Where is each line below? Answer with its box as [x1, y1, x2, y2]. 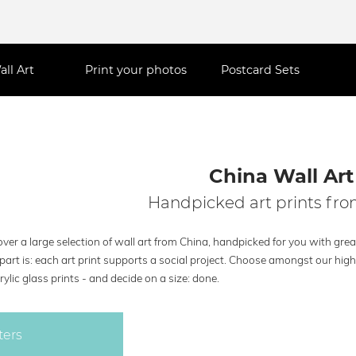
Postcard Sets [221, 63, 300, 77]
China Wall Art [208, 164, 354, 188]
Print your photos [85, 63, 188, 77]
